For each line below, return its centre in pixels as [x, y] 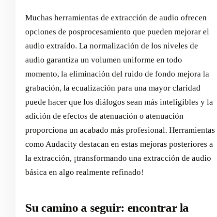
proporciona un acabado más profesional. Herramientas [120, 130]
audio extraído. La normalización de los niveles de [112, 46]
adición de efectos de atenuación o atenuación [104, 116]
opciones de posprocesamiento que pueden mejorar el [117, 31]
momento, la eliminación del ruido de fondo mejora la [117, 74]
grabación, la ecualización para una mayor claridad [113, 88]
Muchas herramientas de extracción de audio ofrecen [116, 17]
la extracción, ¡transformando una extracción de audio [118, 158]
